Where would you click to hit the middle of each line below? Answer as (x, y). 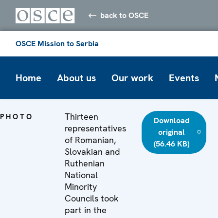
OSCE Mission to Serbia (57, 43)
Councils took (92, 198)
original (172, 132)
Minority (81, 186)
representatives (95, 128)
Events (184, 78)
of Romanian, (90, 140)
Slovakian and (92, 151)
